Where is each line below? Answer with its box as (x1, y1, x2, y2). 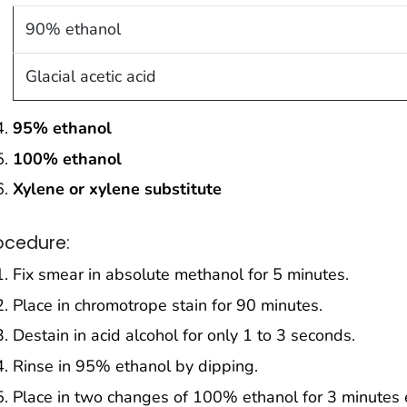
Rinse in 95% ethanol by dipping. (13, 355, 258, 378)
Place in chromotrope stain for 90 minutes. (13, 293, 323, 316)
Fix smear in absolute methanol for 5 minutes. (13, 263, 349, 285)
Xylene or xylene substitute (13, 178, 222, 201)
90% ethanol (25, 17, 121, 40)
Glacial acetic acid (25, 65, 156, 87)
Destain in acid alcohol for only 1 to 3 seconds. (13, 324, 355, 347)
